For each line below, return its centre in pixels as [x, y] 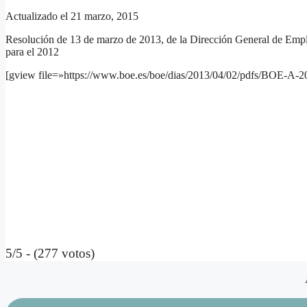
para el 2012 [32, 52]
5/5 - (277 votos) [50, 254]
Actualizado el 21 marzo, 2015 [72, 16]
